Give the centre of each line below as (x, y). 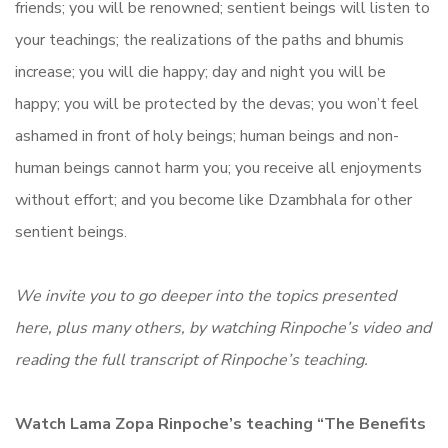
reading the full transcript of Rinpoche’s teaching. (191, 359)
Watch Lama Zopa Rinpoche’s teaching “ (169, 423)
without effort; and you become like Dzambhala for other (213, 199)
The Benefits (375, 423)
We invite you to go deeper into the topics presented (205, 295)
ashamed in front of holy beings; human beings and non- (207, 135)
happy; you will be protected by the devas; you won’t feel (217, 103)
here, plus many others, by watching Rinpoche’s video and (223, 327)
